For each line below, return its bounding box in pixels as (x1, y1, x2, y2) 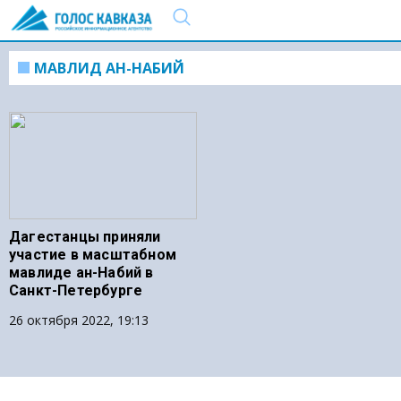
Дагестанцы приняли (9, 228, 161, 245)
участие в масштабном (9, 246, 176, 263)
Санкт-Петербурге (9, 282, 143, 299)
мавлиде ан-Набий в (9, 264, 154, 281)
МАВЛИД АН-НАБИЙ (34, 58, 184, 78)
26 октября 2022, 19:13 (9, 311, 149, 328)
